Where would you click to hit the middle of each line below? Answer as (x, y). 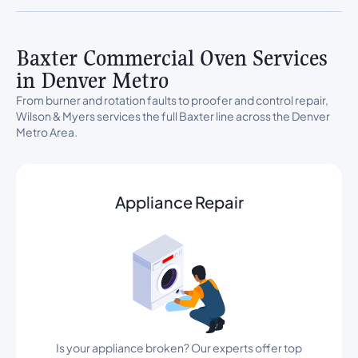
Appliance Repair (179, 202)
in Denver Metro (92, 80)
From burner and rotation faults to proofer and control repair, (172, 100)
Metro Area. (47, 132)
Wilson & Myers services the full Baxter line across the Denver (173, 116)
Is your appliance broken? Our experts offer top (179, 348)
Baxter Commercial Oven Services (172, 58)
